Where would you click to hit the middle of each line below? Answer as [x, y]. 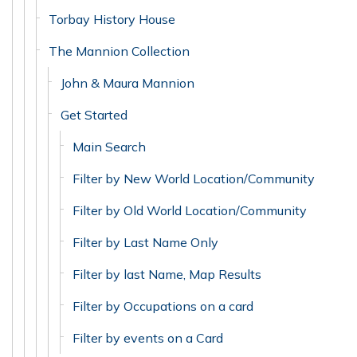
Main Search [109, 147]
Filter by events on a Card [148, 338]
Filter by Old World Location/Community [190, 210]
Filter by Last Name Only [145, 242]
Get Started [94, 115]
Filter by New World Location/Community [194, 178]
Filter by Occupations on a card [163, 306]
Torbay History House [112, 19]
